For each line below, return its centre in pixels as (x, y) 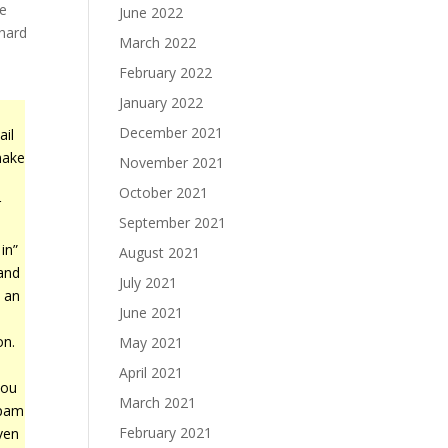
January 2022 (161, 102)
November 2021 (172, 162)
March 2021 (158, 402)
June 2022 (151, 12)
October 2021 (164, 192)
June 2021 (151, 312)
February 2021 (166, 432)
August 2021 (160, 252)
